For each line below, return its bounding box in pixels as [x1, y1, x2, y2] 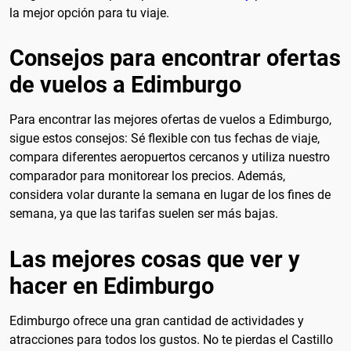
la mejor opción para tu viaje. [9, 5, 169, 20]
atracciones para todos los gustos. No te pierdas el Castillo [9, 332, 333, 348]
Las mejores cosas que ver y [9, 246, 300, 273]
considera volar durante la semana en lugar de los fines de [9, 187, 331, 203]
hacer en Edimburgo [9, 273, 214, 300]
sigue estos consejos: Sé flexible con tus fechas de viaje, [9, 131, 320, 147]
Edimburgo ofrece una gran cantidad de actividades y [9, 313, 304, 329]
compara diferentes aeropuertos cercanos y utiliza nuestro [9, 150, 330, 165]
